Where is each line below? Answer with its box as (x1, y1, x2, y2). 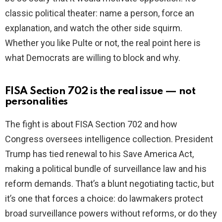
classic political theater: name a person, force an (5, 8, 194, 19)
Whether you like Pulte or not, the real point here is (5, 38, 201, 49)
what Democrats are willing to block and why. (5, 53, 180, 63)
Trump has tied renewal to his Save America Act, (5, 149, 194, 160)
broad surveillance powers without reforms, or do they (5, 208, 217, 219)
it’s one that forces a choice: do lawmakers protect (5, 193, 203, 204)
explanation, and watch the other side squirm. (5, 23, 182, 34)
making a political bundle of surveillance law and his (5, 164, 207, 174)
